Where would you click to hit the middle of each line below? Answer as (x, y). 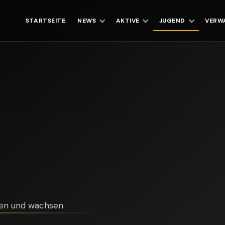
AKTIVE (128, 20)
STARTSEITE (45, 20)
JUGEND (172, 20)
